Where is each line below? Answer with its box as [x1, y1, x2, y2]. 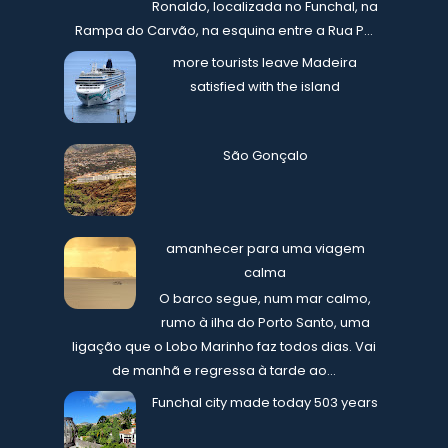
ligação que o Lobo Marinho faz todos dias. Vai [72, 337, 376, 357]
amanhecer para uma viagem [165, 238, 365, 258]
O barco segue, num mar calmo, [159, 289, 372, 309]
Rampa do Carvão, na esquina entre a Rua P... [75, 21, 373, 41]
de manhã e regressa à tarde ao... [112, 361, 336, 381]
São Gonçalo [222, 145, 308, 165]
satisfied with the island [190, 77, 341, 97]
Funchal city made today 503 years [152, 393, 379, 413]
